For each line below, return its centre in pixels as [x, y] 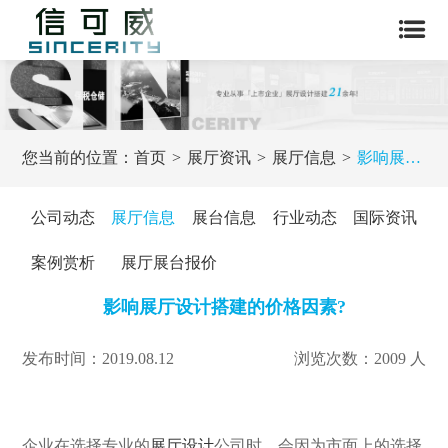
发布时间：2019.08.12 [98, 358]
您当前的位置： [78, 158]
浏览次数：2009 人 [359, 358]
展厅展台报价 [168, 262]
